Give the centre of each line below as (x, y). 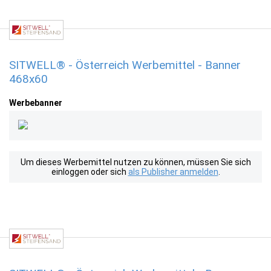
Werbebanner (36, 103)
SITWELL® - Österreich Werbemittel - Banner (125, 65)
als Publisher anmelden (173, 172)
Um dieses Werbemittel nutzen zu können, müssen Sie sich (135, 162)
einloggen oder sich (90, 172)
